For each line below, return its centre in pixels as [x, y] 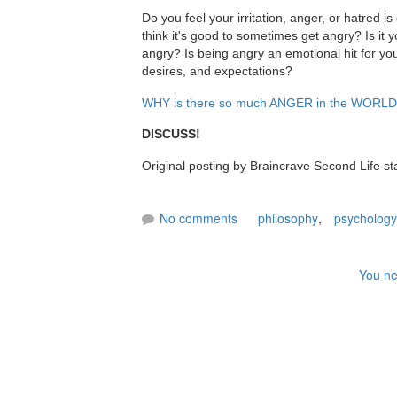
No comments [198, 218]
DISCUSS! [171, 134]
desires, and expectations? [217, 71]
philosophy [288, 218]
